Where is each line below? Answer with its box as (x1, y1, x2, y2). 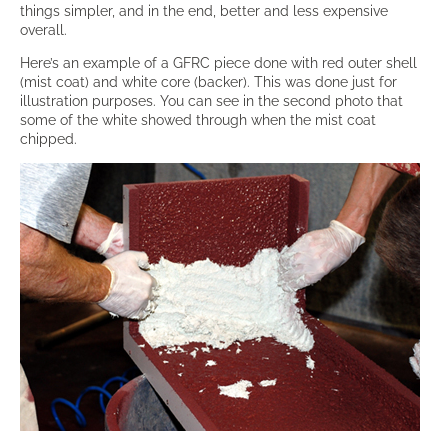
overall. (20, 21, 67, 38)
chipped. (20, 130, 77, 147)
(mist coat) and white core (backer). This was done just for (20, 73, 397, 90)
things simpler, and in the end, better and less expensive (20, 2, 388, 19)
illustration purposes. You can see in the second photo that (20, 92, 403, 109)
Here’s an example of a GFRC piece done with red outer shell (20, 54, 417, 71)
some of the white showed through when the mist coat (20, 111, 376, 128)
